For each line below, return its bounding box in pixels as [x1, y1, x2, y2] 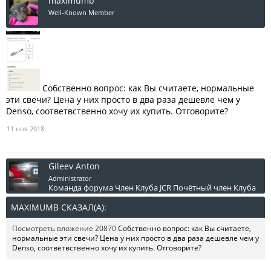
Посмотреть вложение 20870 [12, 223, 116, 233]
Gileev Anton [48, 160, 100, 172]
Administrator [48, 174, 91, 183]
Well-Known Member [48, 8, 114, 17]
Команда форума [48, 182, 113, 193]
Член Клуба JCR [115, 182, 171, 193]
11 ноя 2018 [7, 124, 44, 133]
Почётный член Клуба [173, 182, 256, 193]
